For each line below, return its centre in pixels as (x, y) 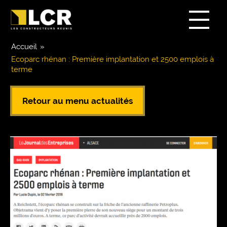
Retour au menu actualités (78, 101)
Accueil (24, 47)
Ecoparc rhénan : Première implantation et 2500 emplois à (112, 59)
